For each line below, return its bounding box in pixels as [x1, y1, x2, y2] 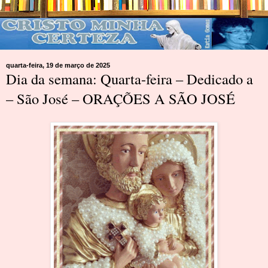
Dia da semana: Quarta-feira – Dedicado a [6, 68, 253, 89]
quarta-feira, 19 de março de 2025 [6, 61, 110, 69]
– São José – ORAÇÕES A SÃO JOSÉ [6, 88, 235, 108]
